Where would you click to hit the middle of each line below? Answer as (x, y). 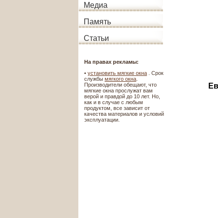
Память (97, 22)
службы (94, 79)
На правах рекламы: (111, 62)
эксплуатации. (102, 120)
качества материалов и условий (124, 114)
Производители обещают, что (120, 85)
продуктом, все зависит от (117, 108)
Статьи (96, 38)
